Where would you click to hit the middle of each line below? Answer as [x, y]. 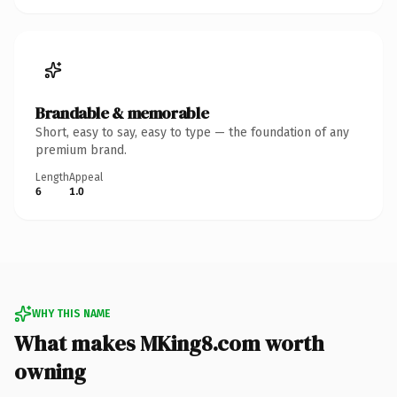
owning [50, 371]
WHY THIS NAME [71, 313]
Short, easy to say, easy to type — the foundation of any [192, 132]
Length [52, 177]
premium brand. [81, 150]
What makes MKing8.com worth [169, 343]
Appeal [86, 177]
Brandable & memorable [122, 113]
